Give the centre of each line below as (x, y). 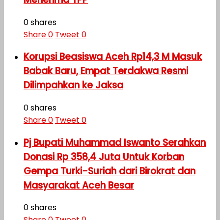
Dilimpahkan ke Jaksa (73, 85)
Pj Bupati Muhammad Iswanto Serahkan (115, 142)
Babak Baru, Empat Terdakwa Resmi (106, 71)
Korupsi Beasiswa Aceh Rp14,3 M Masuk (113, 57)
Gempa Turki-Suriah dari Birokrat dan (110, 171)
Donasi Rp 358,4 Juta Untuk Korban (104, 157)
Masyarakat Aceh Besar (79, 185)
